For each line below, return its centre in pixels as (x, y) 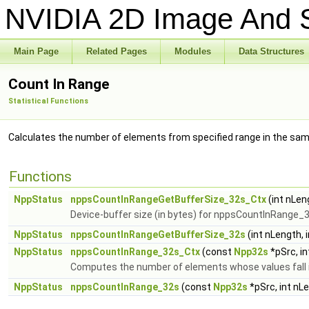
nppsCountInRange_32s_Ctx (135, 252)
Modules (193, 51)
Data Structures (271, 51)
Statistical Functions (48, 101)
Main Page (36, 51)
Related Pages (117, 51)
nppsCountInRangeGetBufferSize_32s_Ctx (168, 199)
